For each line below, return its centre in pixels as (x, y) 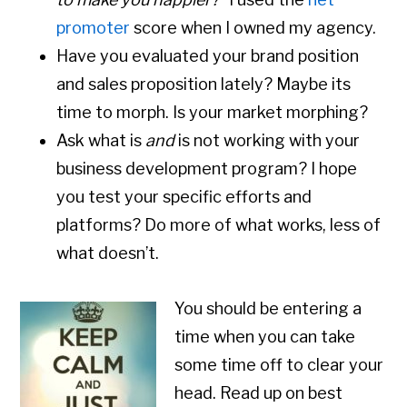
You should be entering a (268, 309)
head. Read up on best (259, 393)
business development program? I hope (207, 169)
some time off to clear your (279, 365)
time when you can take (265, 337)
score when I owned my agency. (253, 28)
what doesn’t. (108, 253)
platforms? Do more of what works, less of (219, 225)
